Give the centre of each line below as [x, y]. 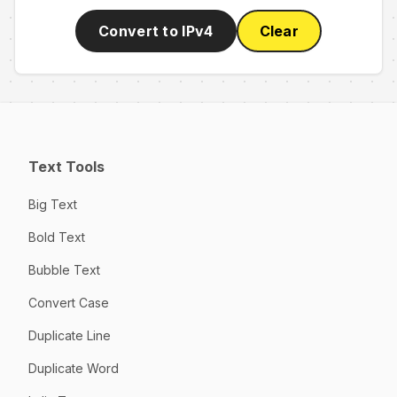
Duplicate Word [74, 368]
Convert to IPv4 [156, 31]
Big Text [53, 204]
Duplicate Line [70, 335]
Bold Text [57, 237]
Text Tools [66, 166]
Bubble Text [64, 269]
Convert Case [69, 302]
